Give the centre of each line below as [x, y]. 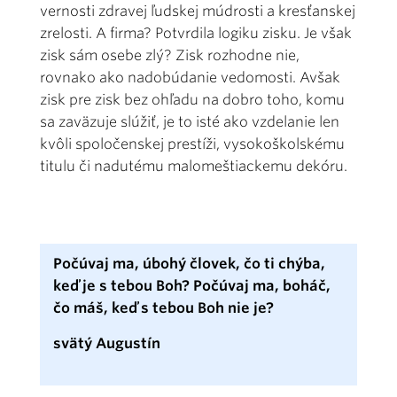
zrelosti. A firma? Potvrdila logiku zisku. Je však [196, 33]
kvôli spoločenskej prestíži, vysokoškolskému [192, 144]
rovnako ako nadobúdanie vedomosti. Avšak [190, 77]
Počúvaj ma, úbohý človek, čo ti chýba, [189, 263]
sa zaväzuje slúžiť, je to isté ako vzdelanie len [190, 121]
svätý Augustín [107, 343]
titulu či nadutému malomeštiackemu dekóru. [197, 166]
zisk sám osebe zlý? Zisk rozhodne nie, [170, 55]
